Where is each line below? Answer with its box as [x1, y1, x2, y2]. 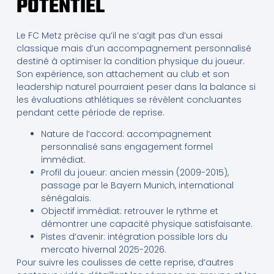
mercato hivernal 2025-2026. [40, 243, 166, 256]
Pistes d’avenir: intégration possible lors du [40, 231, 228, 243]
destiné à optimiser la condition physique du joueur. [16, 54, 245, 67]
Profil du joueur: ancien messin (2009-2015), [40, 166, 229, 179]
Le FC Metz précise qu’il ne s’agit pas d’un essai [16, 29, 223, 42]
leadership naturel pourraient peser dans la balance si [16, 80, 256, 93]
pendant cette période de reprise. [16, 106, 165, 119]
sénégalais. [40, 192, 91, 205]
